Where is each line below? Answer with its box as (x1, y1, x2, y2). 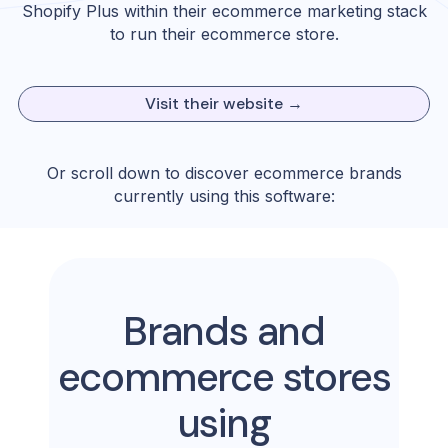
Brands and (122, 305, 325, 357)
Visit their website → (145, 93, 303, 114)
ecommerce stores (57, 351, 391, 403)
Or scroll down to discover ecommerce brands (46, 163, 402, 183)
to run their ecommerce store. (109, 24, 339, 44)
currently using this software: (113, 186, 335, 206)
